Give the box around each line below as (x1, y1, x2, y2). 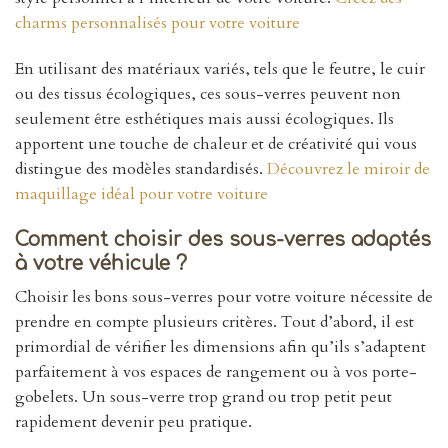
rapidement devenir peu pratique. (15, 411, 252, 434)
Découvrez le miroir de (267, 157, 430, 180)
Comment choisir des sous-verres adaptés (15, 228, 431, 250)
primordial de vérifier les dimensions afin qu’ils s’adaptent (15, 336, 426, 359)
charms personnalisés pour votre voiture (15, 12, 300, 35)
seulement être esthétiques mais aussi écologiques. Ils (15, 107, 394, 130)
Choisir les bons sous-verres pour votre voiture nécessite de (15, 286, 433, 309)
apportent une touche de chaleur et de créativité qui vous (15, 132, 417, 155)
